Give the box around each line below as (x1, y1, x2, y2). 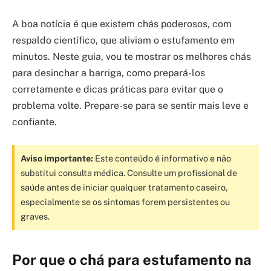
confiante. (12, 116, 57, 128)
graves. (21, 211, 50, 221)
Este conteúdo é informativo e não (93, 152, 231, 163)
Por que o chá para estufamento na (12, 250, 252, 268)
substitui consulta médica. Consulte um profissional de (21, 167, 237, 178)
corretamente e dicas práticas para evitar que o (12, 83, 223, 95)
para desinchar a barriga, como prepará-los (12, 67, 205, 79)
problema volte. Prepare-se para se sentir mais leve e (12, 100, 249, 111)
